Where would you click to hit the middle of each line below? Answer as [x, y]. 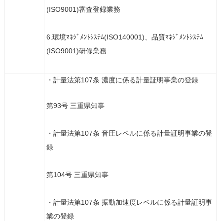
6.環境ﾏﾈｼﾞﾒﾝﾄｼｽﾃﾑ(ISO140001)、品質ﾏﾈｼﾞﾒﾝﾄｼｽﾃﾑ [125, 37]
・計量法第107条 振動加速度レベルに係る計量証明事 [129, 202]
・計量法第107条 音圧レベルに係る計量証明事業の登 [129, 133]
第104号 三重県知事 [77, 175]
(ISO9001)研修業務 [76, 51]
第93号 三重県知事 [75, 106]
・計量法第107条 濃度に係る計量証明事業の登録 [122, 80]
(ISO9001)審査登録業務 [83, 9]
